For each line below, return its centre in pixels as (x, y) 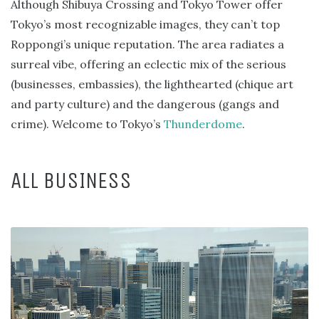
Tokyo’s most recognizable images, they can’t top (145, 25)
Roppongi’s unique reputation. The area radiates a (147, 45)
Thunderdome (203, 124)
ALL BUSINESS (71, 181)
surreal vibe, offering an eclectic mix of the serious (148, 64)
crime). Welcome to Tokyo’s (87, 124)
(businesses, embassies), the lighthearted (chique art (152, 84)
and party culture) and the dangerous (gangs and (145, 104)
